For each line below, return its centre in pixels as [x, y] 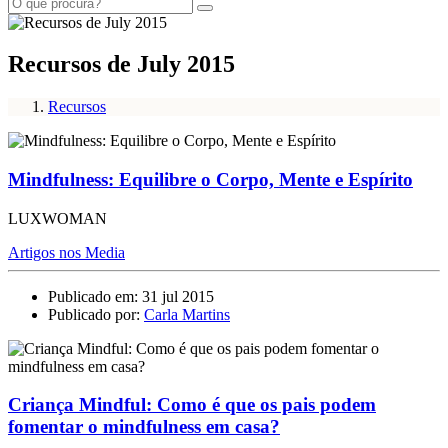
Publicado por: [96, 314]
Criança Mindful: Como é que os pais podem [192, 405]
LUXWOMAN [57, 218]
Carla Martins [187, 314]
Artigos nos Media [66, 252]
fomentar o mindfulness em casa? [144, 427]
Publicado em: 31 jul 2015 [131, 296]
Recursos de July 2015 [121, 64]
